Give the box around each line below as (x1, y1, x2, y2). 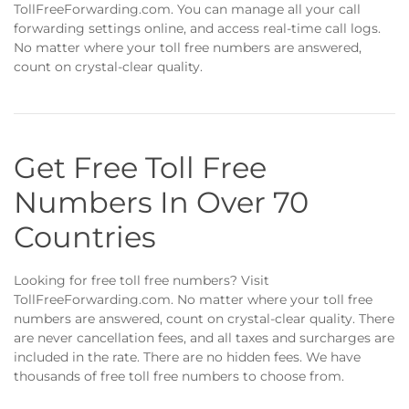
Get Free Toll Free (14, 150, 267, 185)
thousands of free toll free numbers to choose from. (14, 368, 344, 384)
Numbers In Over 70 (14, 184, 309, 220)
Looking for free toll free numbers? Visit (14, 272, 269, 288)
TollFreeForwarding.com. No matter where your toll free (14, 291, 372, 308)
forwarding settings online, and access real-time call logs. (14, 20, 381, 37)
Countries (14, 219, 156, 255)
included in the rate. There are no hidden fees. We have (14, 349, 361, 365)
